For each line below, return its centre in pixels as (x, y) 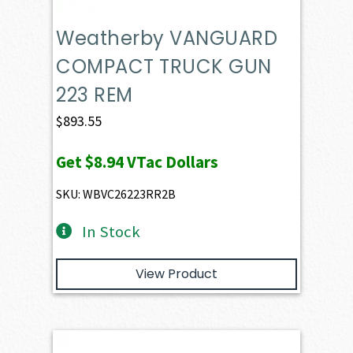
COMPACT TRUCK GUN (164, 67)
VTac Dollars (171, 162)
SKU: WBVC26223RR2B (116, 194)
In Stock (111, 232)
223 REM (95, 95)
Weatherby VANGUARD (167, 39)
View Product (176, 274)
